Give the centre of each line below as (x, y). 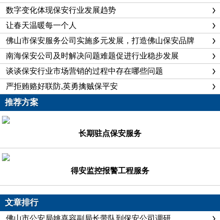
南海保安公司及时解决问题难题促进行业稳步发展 (92, 56)
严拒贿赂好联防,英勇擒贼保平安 (62, 86)
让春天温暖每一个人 (41, 25)
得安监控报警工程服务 (110, 170)
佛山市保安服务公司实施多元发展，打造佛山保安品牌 (100, 41)
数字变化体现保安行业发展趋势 (61, 10)
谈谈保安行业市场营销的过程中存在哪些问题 (84, 71)
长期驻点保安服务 (110, 133)
